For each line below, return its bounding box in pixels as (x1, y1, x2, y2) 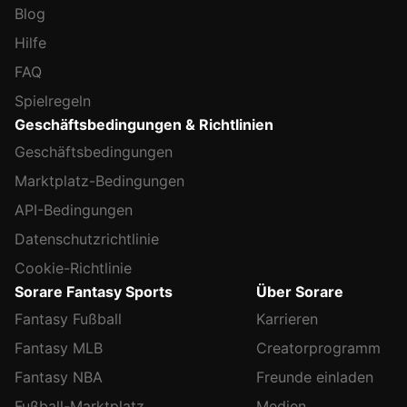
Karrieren (256, 310, 318, 328)
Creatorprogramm (256, 339, 381, 357)
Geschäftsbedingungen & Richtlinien (15, 115, 273, 134)
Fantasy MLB (15, 339, 103, 357)
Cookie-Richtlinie (15, 259, 132, 277)
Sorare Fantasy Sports (15, 283, 173, 301)
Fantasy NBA (15, 368, 103, 386)
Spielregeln (15, 92, 91, 110)
